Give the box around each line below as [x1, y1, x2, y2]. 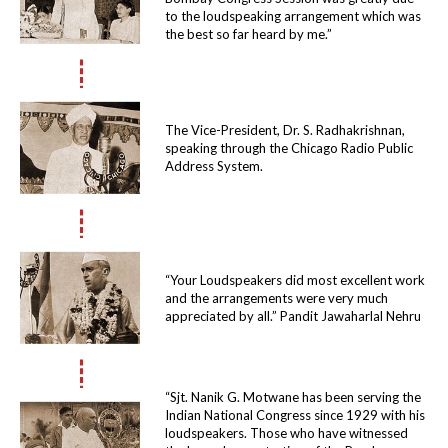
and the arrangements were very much [165, 290, 388, 306]
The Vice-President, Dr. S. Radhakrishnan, [165, 122, 405, 138]
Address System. [165, 158, 263, 174]
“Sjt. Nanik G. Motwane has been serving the [165, 389, 421, 405]
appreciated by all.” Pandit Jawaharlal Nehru [165, 308, 421, 324]
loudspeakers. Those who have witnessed [165, 425, 408, 441]
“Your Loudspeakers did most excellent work [165, 272, 425, 288]
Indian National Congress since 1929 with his [165, 407, 425, 423]
